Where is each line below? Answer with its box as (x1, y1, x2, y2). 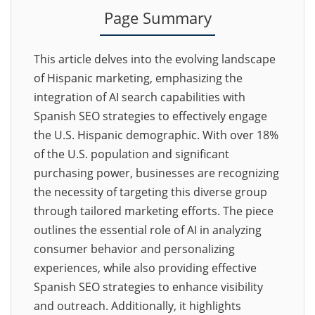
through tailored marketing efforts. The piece (34, 203, 274, 219)
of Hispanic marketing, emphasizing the (34, 70, 243, 86)
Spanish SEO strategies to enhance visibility (34, 279, 263, 295)
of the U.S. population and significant (34, 146, 229, 162)
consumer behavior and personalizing (34, 241, 235, 257)
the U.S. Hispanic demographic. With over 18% (34, 127, 278, 143)
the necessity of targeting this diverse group (34, 184, 267, 200)
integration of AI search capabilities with (34, 89, 245, 105)
